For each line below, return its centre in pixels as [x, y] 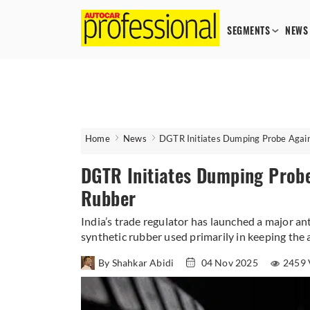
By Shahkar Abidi [137, 263]
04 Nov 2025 [230, 263]
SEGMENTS [248, 31]
